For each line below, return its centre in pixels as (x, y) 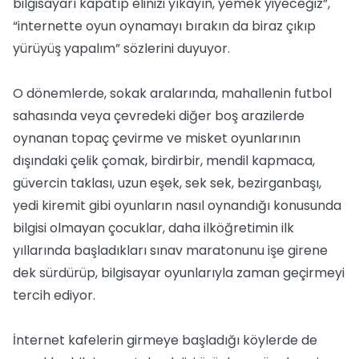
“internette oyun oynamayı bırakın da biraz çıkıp (164, 26)
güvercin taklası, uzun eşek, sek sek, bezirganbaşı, (167, 183)
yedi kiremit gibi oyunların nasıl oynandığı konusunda (177, 206)
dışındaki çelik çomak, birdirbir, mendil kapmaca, (164, 161)
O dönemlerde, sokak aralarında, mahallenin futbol (172, 93)
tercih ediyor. (54, 295)
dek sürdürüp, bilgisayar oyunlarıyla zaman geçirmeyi (179, 273)
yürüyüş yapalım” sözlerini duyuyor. (121, 48)
